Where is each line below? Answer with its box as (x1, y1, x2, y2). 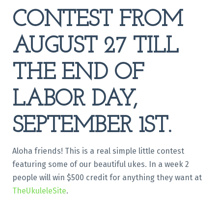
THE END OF (12, 62, 144, 84)
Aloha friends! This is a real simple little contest (12, 146, 184, 156)
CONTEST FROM (12, 9, 183, 31)
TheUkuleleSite (12, 186, 66, 195)
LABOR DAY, (12, 88, 137, 111)
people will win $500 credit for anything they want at (12, 172, 202, 182)
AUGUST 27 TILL (12, 35, 178, 58)
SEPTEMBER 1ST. (12, 115, 177, 137)
